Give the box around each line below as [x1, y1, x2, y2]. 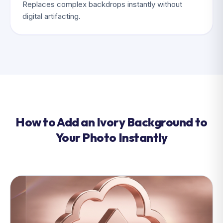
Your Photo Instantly [55, 130, 168, 145]
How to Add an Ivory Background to [15, 114, 208, 129]
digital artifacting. [22, 11, 81, 21]
